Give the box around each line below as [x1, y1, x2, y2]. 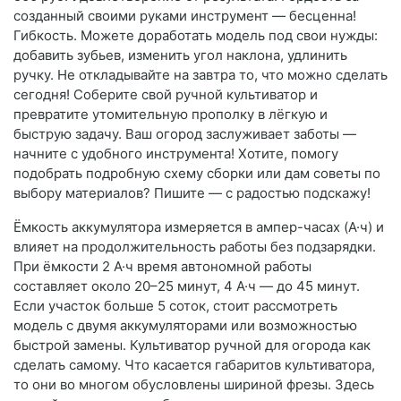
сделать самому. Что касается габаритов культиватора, [13, 356, 375, 374]
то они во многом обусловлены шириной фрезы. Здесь [13, 376, 374, 394]
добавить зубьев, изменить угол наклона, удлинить [13, 47, 347, 64]
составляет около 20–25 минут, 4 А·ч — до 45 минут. [13, 277, 360, 295]
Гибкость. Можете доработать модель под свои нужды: [13, 27, 378, 45]
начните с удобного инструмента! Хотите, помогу [13, 145, 338, 163]
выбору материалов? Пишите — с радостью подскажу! [13, 184, 371, 202]
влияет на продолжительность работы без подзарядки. [13, 238, 376, 256]
